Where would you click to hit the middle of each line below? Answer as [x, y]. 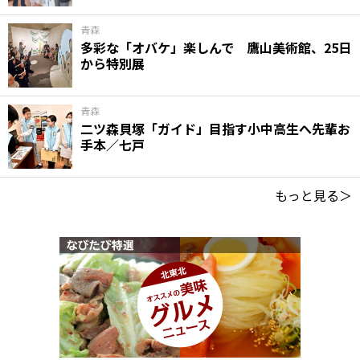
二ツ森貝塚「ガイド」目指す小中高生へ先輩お [215, 128]
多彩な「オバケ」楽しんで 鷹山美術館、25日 [216, 47]
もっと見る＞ [313, 195]
